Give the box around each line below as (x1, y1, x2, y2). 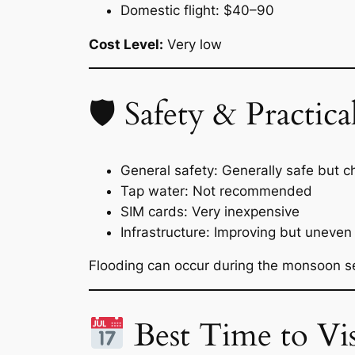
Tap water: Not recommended (120, 182, 312, 199)
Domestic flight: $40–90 (120, 2, 274, 18)
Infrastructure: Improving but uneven (120, 223, 352, 240)
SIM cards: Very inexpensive (120, 203, 300, 219)
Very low (163, 36, 222, 52)
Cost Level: (89, 36, 163, 52)
